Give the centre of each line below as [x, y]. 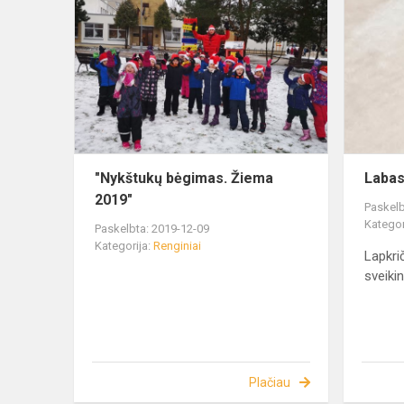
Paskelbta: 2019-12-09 [152, 229]
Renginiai [177, 246]
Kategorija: [124, 246]
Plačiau [269, 383]
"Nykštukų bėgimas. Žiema [184, 179]
